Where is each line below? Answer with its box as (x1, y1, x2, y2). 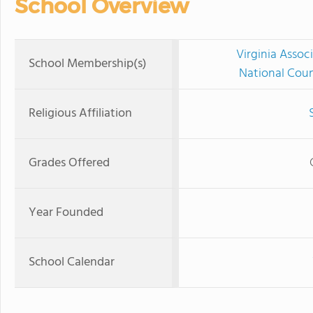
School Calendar (29, 252, 115, 272)
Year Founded (29, 203, 103, 223)
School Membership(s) (29, 54, 147, 74)
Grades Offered (29, 153, 110, 173)
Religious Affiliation (29, 103, 132, 124)
